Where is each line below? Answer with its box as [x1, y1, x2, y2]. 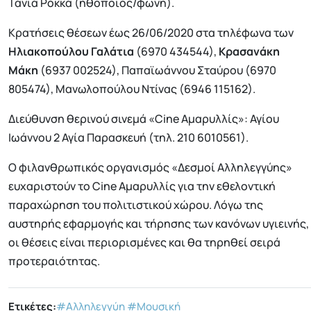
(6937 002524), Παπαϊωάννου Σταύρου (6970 [38, 62, 276, 78]
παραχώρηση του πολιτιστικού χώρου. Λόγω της [8, 196, 263, 212]
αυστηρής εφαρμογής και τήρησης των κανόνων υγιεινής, [8, 215, 309, 231]
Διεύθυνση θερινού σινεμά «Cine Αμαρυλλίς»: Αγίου [8, 110, 279, 126]
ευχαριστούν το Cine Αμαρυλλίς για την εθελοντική [8, 178, 276, 194]
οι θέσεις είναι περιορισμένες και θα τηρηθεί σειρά [8, 234, 280, 250]
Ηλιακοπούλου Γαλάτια [8, 43, 134, 59]
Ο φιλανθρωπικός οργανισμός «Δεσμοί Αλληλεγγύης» [8, 159, 292, 175]
